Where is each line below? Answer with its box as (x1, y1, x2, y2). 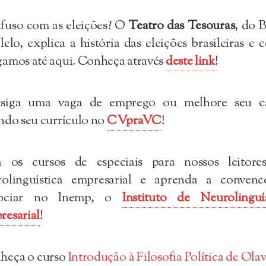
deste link (165, 53, 215, 71)
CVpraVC (106, 112, 161, 130)
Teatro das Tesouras (128, 17, 235, 35)
